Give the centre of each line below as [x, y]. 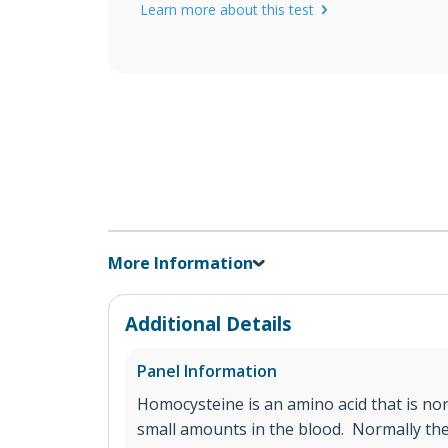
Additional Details [208, 323]
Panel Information [207, 371]
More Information [180, 263]
